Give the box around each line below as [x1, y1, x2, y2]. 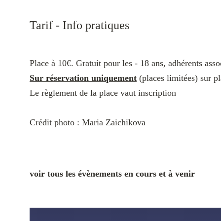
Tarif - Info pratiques [30, 19, 129, 32]
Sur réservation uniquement [30, 73, 137, 83]
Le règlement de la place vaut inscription [30, 88, 176, 98]
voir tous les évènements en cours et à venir [30, 169, 195, 179]
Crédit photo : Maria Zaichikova [30, 117, 146, 127]
